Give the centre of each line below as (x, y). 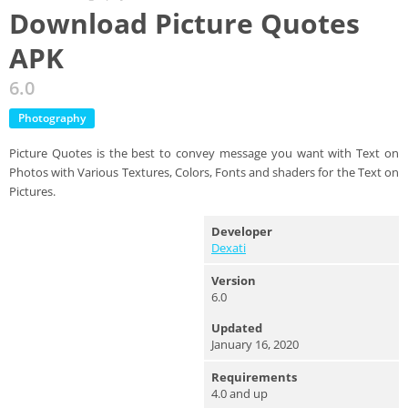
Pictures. (32, 191)
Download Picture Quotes (184, 23)
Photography (52, 118)
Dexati (229, 248)
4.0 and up (240, 393)
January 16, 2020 (255, 344)
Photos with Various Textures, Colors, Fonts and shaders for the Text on (204, 172)
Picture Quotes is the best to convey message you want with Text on (204, 153)
